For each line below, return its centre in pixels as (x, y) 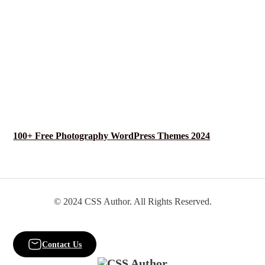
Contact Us (62, 244)
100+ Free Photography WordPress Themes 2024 (112, 136)
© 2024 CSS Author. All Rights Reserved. (132, 201)
